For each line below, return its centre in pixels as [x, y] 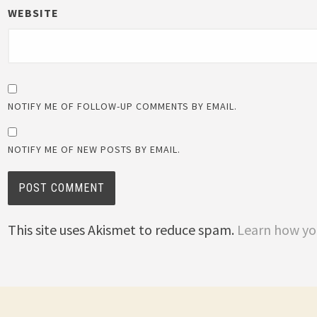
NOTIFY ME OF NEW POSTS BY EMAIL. [94, 149]
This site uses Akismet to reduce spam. [123, 229]
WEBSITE [34, 12]
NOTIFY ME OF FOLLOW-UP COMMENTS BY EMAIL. [123, 106]
